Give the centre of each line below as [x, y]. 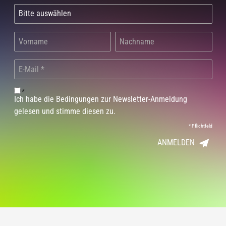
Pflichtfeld [201, 126]
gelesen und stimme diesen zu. [65, 111]
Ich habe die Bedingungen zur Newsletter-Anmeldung [100, 99]
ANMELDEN [176, 142]
